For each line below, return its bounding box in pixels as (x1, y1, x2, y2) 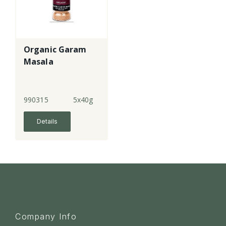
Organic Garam (24, 44, 87, 55)
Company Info (15, 211, 77, 222)
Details (37, 118, 58, 126)
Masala (24, 56, 53, 68)
